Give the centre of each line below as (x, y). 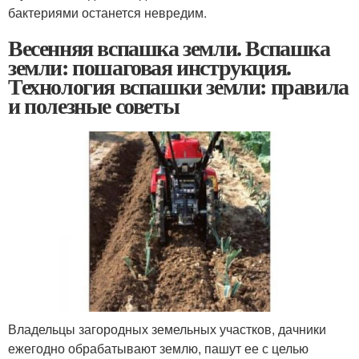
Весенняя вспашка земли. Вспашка (169, 47)
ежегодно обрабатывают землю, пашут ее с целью (158, 348)
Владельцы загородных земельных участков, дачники (167, 329)
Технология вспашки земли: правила (178, 86)
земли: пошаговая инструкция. (149, 67)
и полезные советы (94, 105)
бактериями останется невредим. (107, 12)
